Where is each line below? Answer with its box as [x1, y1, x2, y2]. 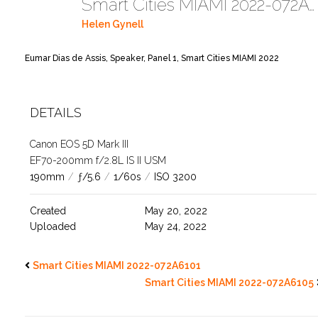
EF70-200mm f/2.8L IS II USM [30, 154, 166, 166]
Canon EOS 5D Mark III [30, 138, 128, 150]
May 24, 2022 [144, 220, 207, 232]
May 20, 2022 [144, 204, 207, 216]
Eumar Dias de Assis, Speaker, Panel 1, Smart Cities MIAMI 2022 [25, 53, 279, 63]
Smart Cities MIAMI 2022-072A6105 [145, 276, 314, 288]
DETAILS [30, 104, 82, 120]
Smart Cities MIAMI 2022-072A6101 [33, 259, 201, 271]
